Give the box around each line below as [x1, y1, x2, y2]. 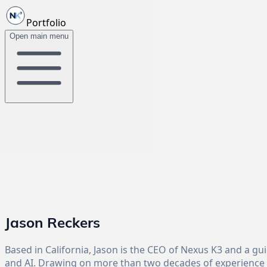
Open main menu [10, 32, 69, 41]
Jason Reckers [5, 213, 100, 231]
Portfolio [26, 17, 66, 29]
